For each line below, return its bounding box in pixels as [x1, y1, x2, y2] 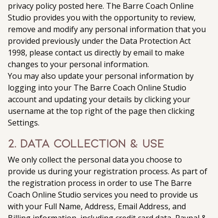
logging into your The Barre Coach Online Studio [8, 82, 186, 93]
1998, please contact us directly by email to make [8, 47, 184, 58]
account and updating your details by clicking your [8, 94, 190, 105]
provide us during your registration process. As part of [8, 166, 207, 177]
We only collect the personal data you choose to [8, 154, 182, 165]
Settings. [8, 117, 39, 128]
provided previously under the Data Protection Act [8, 36, 191, 46]
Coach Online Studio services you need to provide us [8, 189, 198, 200]
